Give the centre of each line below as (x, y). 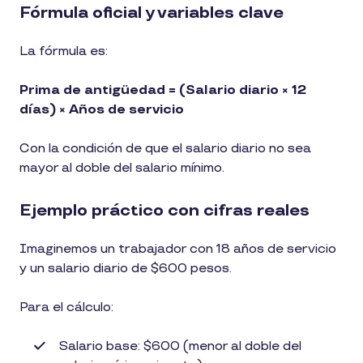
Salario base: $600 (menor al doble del (180, 346)
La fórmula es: (64, 51)
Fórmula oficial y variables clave (152, 13)
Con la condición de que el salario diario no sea (165, 148)
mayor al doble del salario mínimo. (122, 168)
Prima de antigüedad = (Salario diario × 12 (163, 90)
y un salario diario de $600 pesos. (127, 268)
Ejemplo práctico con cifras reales (164, 210)
